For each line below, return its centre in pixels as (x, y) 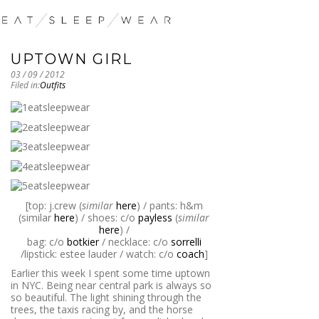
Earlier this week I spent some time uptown (110, 273)
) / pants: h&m (169, 205)
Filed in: (25, 85)
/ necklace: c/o (135, 241)
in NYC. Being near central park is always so (111, 286)
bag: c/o (47, 241)
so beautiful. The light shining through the (106, 298)
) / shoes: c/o (106, 217)
